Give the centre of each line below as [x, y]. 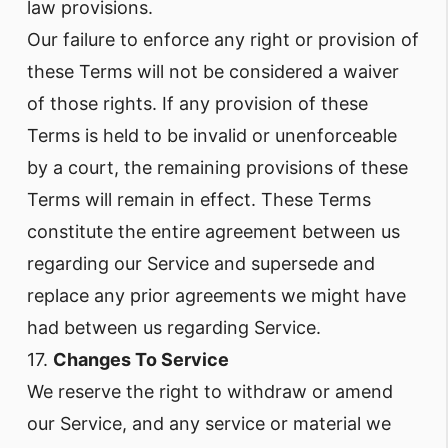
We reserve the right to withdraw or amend [210, 391]
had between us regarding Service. [174, 327]
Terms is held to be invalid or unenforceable [212, 135]
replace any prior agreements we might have [216, 295]
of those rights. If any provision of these [197, 103]
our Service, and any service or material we [209, 423]
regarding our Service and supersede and [201, 263]
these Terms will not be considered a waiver [213, 71]
